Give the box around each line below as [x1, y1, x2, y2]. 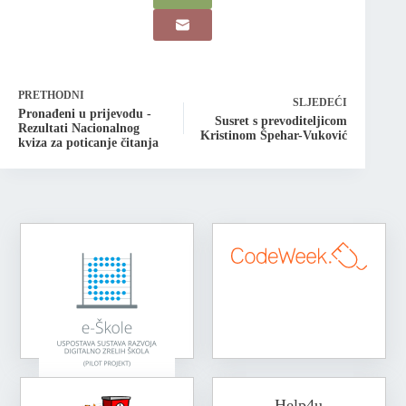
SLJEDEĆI [293, 96, 348, 110]
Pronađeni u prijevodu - [18, 107, 151, 121]
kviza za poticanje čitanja [18, 136, 159, 150]
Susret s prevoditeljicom [215, 114, 348, 129]
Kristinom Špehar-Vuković [200, 129, 348, 143]
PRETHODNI [18, 89, 84, 102]
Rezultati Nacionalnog [18, 121, 140, 136]
